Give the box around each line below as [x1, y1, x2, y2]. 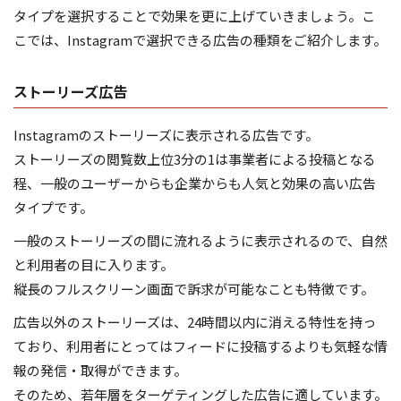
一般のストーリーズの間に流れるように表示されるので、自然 [13, 230, 388, 250]
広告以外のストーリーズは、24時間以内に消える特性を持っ [13, 311, 376, 331]
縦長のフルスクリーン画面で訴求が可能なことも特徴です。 [13, 278, 374, 298]
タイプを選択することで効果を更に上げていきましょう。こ [13, 5, 375, 25]
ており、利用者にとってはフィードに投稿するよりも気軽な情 [13, 336, 388, 355]
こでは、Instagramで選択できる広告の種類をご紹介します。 [13, 30, 387, 49]
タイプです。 [13, 197, 93, 217]
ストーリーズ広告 [13, 80, 127, 102]
